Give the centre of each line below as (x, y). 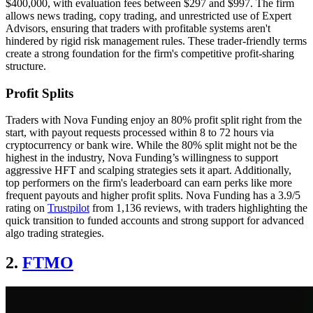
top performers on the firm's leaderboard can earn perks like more (149, 183)
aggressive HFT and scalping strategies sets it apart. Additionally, (148, 170)
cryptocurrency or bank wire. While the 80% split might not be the (151, 145)
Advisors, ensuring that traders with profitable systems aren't (138, 28)
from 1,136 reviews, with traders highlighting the (198, 208)
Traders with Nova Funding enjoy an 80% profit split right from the (154, 120)
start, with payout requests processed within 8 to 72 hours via (140, 133)
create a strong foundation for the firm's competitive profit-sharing (150, 53)
